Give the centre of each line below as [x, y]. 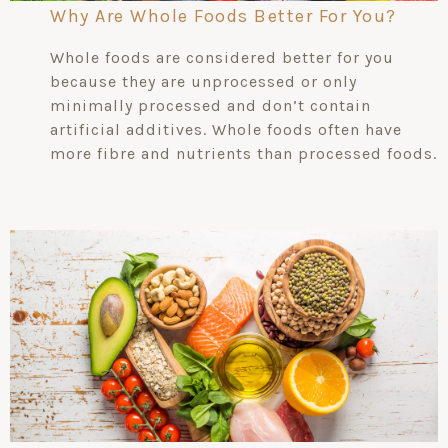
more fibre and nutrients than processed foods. [243, 153]
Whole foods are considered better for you [222, 57]
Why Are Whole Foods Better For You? [223, 15]
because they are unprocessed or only [203, 81]
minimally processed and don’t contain [210, 105]
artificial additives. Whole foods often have [226, 129]
